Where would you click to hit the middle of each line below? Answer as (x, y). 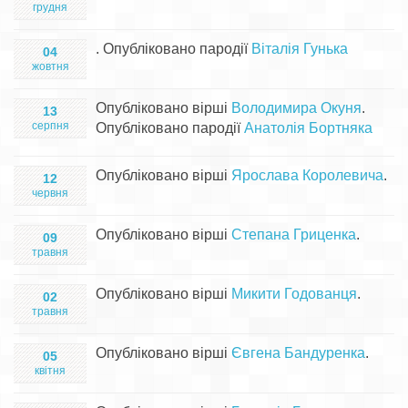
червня (50, 193)
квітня (50, 371)
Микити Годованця (294, 294)
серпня (50, 126)
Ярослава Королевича (307, 175)
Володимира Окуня (296, 108)
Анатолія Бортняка (308, 128)
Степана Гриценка (294, 235)
